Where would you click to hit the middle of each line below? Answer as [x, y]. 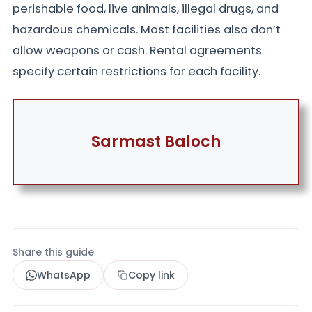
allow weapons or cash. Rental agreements [137, 51]
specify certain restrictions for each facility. [138, 72]
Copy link [151, 275]
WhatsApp [64, 275]
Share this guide [53, 252]
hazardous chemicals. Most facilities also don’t [147, 30]
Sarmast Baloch [156, 142]
